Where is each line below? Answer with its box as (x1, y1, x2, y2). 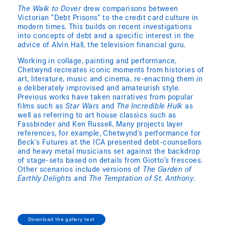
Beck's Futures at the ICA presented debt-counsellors (18, 140, 202, 147)
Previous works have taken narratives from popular (18, 94, 193, 102)
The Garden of (143, 167, 192, 174)
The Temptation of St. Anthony (88, 176, 194, 183)
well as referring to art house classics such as (18, 113, 176, 120)
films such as (18, 103, 65, 111)
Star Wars (65, 103, 99, 111)
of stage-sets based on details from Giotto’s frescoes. (18, 158, 203, 165)
